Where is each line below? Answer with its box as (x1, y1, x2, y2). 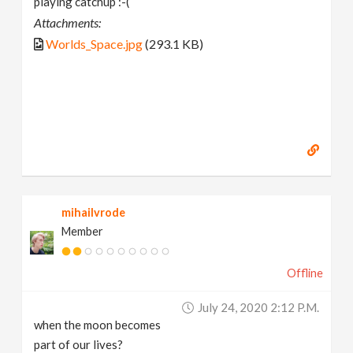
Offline (286, 266, 323, 280)
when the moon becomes (34, 317, 162, 332)
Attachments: (34, 15, 102, 31)
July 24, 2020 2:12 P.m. (197, 299, 319, 314)
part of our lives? (34, 336, 124, 351)
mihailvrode (61, 205, 126, 219)
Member (61, 224, 104, 238)
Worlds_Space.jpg (46, 36, 143, 52)
